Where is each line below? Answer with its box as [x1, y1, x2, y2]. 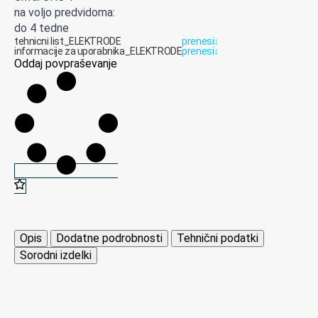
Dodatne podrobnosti [56, 231, 163, 245]
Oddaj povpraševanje [14, 57, 117, 71]
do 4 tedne [14, 21, 69, 35]
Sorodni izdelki [20, 248, 92, 262]
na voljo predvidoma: [14, 5, 115, 19]
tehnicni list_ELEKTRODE [14, 35, 121, 47]
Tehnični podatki [177, 231, 258, 245]
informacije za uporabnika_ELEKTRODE [14, 45, 182, 57]
